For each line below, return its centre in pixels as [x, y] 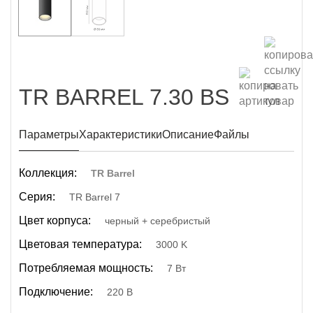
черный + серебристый [158, 221]
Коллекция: [48, 173]
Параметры [49, 134]
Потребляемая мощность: [86, 268]
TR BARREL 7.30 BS [124, 97]
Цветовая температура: [80, 244]
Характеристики [121, 134]
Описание [188, 134]
